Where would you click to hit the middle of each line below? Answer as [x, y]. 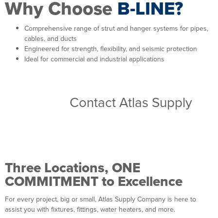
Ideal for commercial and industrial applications [94, 59]
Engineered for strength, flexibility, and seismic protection [111, 48]
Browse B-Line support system [101, 86]
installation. [38, 135]
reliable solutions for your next [94, 118]
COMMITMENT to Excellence [94, 181]
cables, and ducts [51, 38]
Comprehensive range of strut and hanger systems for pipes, [116, 28]
